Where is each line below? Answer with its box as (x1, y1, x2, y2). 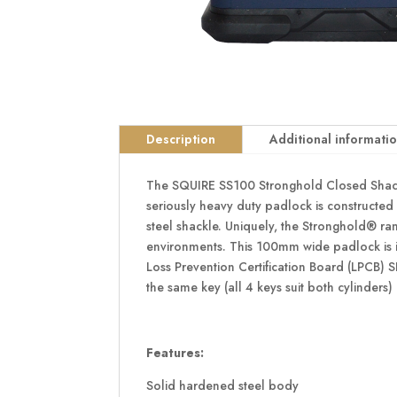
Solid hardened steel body (146, 376, 300, 394)
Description (146, 129, 216, 148)
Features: (146, 343, 205, 362)
